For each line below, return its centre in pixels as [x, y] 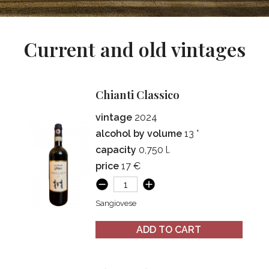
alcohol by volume [140, 134]
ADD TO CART [169, 230]
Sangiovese [116, 203]
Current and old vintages [141, 49]
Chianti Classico [142, 95]
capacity [117, 150]
